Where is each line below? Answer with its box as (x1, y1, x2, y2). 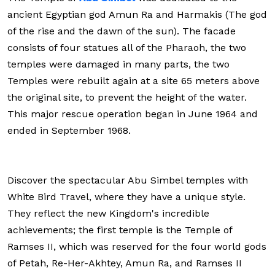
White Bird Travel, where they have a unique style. (7, 191, 246, 203)
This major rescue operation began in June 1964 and (7, 108, 258, 120)
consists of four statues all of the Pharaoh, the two (7, 42, 246, 53)
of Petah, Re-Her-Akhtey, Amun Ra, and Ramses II (7, 257, 242, 269)
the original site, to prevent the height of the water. (7, 91, 247, 103)
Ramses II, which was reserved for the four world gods (7, 241, 266, 252)
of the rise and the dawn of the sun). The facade (7, 25, 236, 37)
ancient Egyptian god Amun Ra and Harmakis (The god (7, 9, 267, 20)
